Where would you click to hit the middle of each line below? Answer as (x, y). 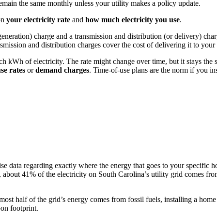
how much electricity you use (133, 20)
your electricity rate (39, 20)
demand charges (62, 70)
